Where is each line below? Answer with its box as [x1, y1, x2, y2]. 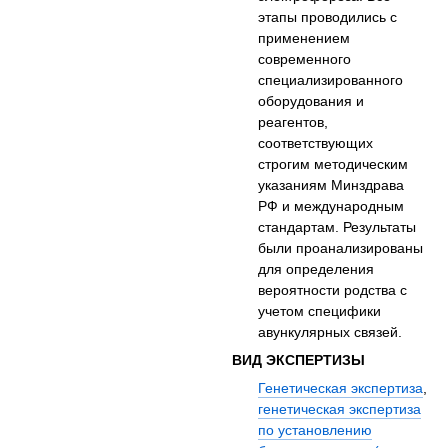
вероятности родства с [258, 281, 408, 300]
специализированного [258, 71, 404, 90]
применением [258, 29, 351, 48]
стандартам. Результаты [258, 218, 417, 237]
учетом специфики [258, 302, 382, 321]
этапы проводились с [258, 8, 398, 27]
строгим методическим [258, 155, 409, 174]
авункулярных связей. [258, 323, 403, 342]
